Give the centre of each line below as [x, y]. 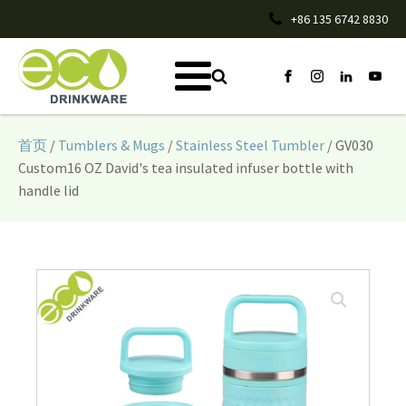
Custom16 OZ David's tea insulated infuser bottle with [186, 168]
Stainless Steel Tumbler [250, 145]
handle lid [48, 190]
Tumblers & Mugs [111, 145]
